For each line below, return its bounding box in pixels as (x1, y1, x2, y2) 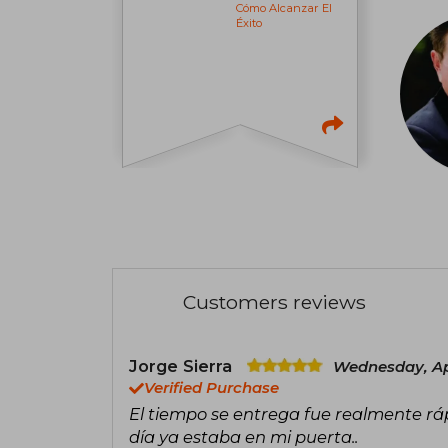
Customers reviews (183, 289, 366, 314)
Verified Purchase (144, 378, 279, 397)
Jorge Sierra (129, 355, 237, 376)
